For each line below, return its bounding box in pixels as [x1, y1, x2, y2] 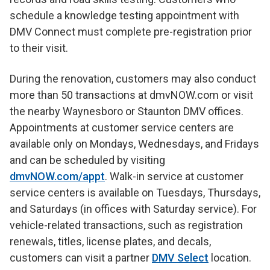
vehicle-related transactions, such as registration [10, 219, 243, 232]
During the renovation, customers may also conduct [10, 72, 256, 86]
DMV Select [152, 251, 209, 265]
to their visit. [10, 42, 68, 55]
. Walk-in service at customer [105, 170, 243, 183]
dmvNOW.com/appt [10, 170, 105, 183]
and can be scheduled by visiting [10, 154, 165, 167]
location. [209, 251, 251, 265]
